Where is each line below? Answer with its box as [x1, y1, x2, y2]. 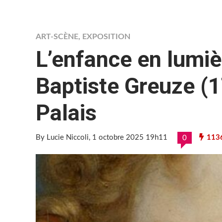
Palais [36, 100, 97, 126]
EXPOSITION [82, 33, 130, 41]
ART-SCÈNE [36, 33, 78, 41]
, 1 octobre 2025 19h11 [89, 134, 167, 141]
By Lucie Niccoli [36, 134, 89, 141]
